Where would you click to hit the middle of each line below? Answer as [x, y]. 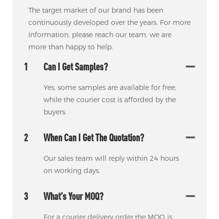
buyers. [55, 112]
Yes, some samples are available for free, [110, 88]
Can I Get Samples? [76, 67]
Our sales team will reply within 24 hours [111, 159]
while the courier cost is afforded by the [109, 100]
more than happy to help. [70, 47]
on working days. [72, 171]
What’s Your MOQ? [73, 197]
